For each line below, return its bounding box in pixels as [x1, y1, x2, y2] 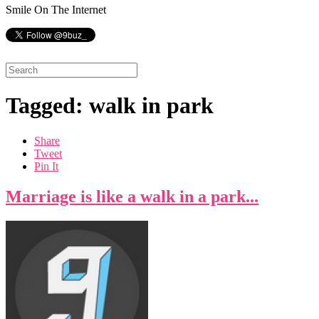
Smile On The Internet [6, 4, 106, 16]
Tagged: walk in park [6, 93, 214, 119]
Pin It [34, 159, 58, 172]
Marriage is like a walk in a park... [6, 187, 258, 206]
